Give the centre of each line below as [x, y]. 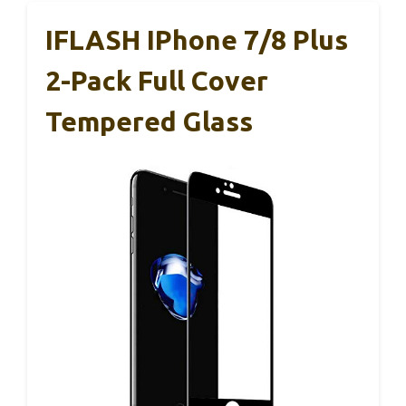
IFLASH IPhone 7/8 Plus [197, 40]
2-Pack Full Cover [157, 81]
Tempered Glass [149, 122]
